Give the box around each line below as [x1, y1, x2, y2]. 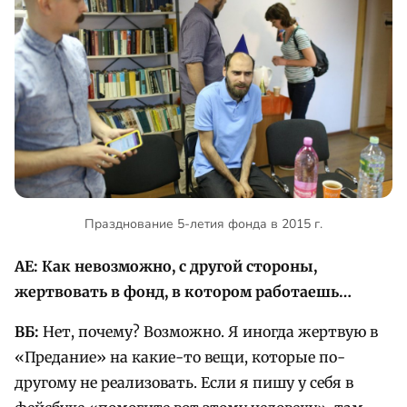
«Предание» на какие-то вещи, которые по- [15, 347, 345, 366]
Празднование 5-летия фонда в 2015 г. [84, 215, 323, 233]
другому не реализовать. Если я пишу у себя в [15, 372, 353, 392]
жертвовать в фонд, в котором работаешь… [15, 282, 352, 301]
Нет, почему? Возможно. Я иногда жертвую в [39, 322, 378, 341]
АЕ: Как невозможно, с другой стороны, [15, 256, 317, 275]
